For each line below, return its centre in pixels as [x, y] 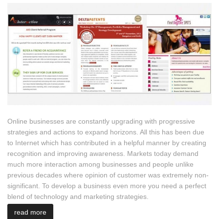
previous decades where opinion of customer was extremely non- [108, 175]
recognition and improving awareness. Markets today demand [103, 153]
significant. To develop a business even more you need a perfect [107, 186]
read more [30, 212]
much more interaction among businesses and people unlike [100, 164]
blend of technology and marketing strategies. [78, 197]
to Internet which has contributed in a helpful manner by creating [107, 143]
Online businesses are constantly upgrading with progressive [101, 121]
